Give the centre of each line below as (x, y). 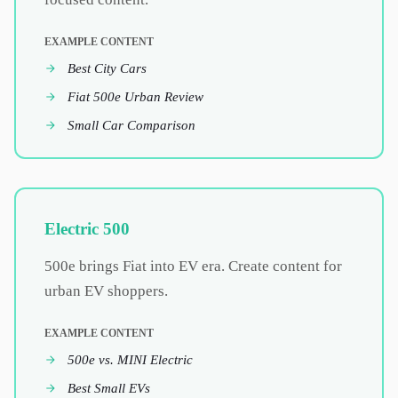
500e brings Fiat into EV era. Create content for (193, 266)
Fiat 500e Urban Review (135, 96)
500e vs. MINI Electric (130, 359)
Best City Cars (107, 68)
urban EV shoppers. (106, 291)
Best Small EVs (109, 388)
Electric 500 (87, 229)
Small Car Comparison (131, 125)
